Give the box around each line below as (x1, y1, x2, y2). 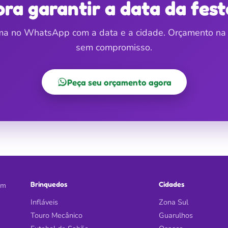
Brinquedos (31, 180, 68, 188)
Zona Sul (158, 197, 188, 207)
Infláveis (31, 197, 59, 207)
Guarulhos (158, 210, 193, 220)
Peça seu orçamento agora (67, 76, 172, 88)
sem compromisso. (76, 41, 152, 53)
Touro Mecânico (31, 210, 83, 220)
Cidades (158, 180, 184, 188)
